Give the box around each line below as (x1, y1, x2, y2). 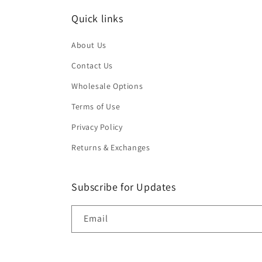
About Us (71, 40, 106, 51)
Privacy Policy (71, 122, 123, 133)
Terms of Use (71, 101, 120, 112)
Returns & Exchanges (71, 142, 150, 153)
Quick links (71, 12, 123, 26)
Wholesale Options (71, 81, 143, 92)
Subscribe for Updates (71, 180, 176, 194)
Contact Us (71, 60, 113, 71)
